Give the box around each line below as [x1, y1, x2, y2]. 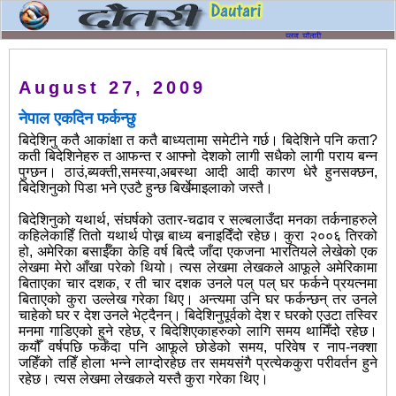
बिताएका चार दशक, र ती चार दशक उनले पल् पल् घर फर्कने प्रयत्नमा [19, 276, 377, 292]
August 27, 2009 [19, 78, 206, 98]
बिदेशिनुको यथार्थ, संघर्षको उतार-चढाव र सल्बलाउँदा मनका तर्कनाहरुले [19, 212, 377, 228]
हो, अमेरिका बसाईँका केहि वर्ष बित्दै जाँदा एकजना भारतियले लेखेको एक [19, 244, 377, 260]
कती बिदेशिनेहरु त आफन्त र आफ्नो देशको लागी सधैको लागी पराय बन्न [19, 148, 377, 164]
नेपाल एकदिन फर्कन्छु [19, 110, 136, 128]
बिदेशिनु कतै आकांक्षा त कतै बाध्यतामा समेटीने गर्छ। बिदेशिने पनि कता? [19, 133, 377, 148]
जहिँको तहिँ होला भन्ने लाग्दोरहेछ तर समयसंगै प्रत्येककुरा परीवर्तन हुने [19, 355, 377, 371]
